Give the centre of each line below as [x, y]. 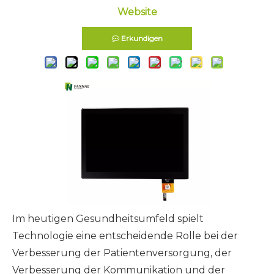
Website [137, 12]
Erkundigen [142, 38]
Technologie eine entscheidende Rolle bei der [125, 236]
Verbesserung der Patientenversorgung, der [122, 253]
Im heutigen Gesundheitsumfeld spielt [108, 219]
